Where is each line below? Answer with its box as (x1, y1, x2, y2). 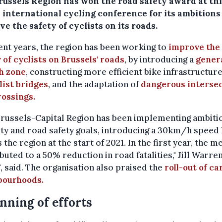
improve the (168, 42, 220, 53)
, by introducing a (124, 54, 194, 65)
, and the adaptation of (48, 79, 141, 90)
